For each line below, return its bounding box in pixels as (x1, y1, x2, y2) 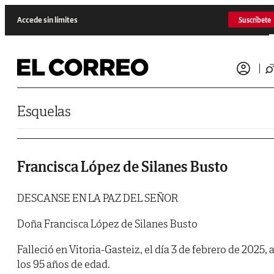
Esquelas (17, 102, 71, 120)
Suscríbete (239, 15, 271, 24)
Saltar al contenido (4, 4, 62, 13)
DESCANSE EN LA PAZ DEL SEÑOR (17, 191, 178, 206)
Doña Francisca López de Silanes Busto (17, 217, 198, 231)
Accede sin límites (17, 14, 78, 25)
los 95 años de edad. (17, 257, 110, 272)
